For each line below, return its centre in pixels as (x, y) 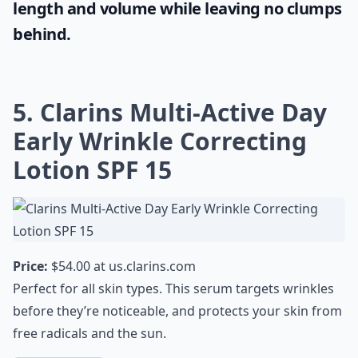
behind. (42, 34)
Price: (30, 266)
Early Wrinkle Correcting (160, 141)
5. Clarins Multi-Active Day (170, 112)
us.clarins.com (152, 266)
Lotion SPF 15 (92, 170)
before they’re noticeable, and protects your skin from (177, 311)
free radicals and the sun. (89, 333)
